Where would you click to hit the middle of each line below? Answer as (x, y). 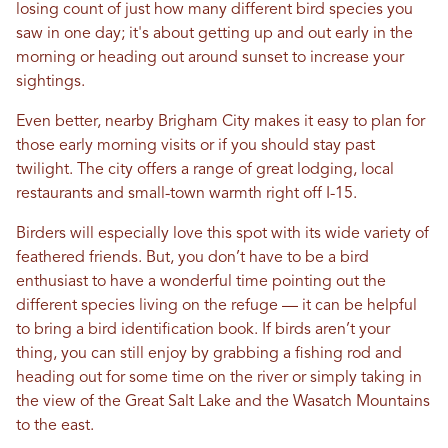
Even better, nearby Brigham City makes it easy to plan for (220, 122)
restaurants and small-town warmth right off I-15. (186, 194)
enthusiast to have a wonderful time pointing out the (201, 282)
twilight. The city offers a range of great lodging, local (205, 170)
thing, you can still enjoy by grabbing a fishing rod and (209, 354)
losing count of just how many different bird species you (214, 10)
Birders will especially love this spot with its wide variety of (222, 234)
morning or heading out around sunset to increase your (210, 58)
